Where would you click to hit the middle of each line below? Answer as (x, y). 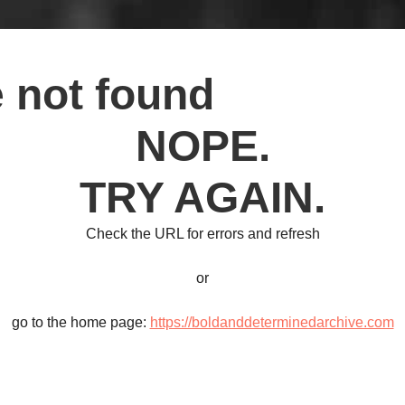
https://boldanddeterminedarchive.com (272, 322)
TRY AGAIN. (202, 198)
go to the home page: (80, 322)
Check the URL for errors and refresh (202, 234)
